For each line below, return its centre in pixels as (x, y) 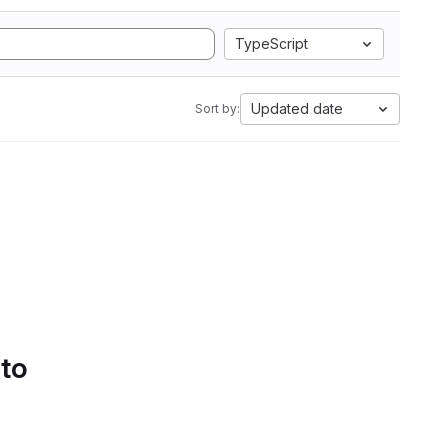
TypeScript (271, 43)
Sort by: (217, 108)
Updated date (297, 108)
